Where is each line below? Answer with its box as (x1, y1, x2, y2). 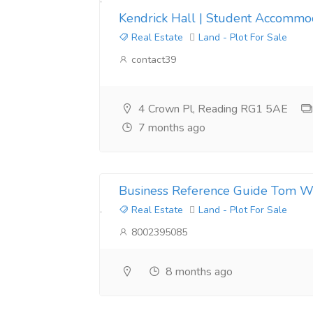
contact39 (129, 53, 176, 66)
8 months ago (163, 264, 233, 279)
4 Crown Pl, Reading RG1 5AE (136, 101, 288, 117)
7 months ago (136, 120, 205, 136)
